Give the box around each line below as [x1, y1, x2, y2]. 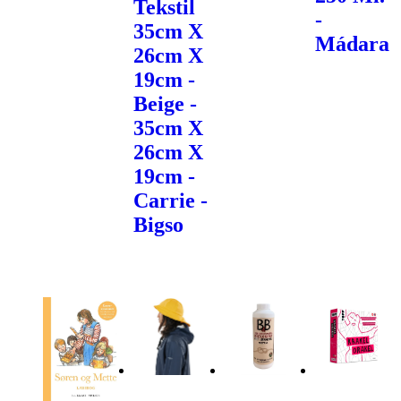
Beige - [133, 91, 198, 115]
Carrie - [133, 188, 209, 212]
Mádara [314, 31, 389, 55]
